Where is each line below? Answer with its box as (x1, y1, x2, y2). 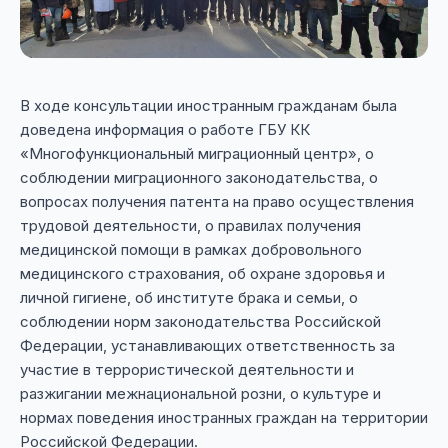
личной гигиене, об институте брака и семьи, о (20, 288, 358, 308)
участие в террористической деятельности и (20, 360, 354, 380)
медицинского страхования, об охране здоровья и (20, 264, 385, 284)
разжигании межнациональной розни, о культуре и (20, 384, 381, 404)
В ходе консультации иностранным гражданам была (20, 96, 397, 116)
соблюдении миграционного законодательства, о (20, 168, 378, 188)
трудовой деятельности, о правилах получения (20, 216, 361, 236)
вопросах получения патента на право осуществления (20, 192, 414, 212)
